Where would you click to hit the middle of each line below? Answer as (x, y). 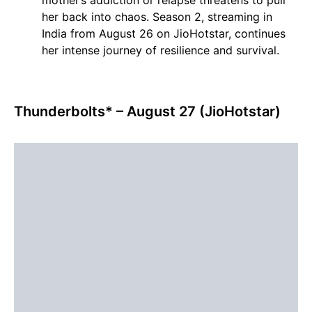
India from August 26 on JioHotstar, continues (164, 34)
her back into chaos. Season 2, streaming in (157, 17)
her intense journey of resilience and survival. (161, 50)
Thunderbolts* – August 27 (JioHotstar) (147, 112)
